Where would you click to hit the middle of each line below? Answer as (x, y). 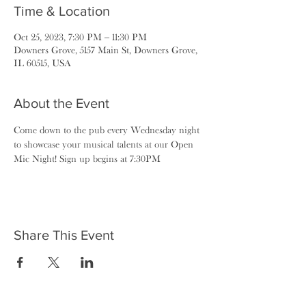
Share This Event (64, 235)
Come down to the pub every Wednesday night (108, 130)
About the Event (61, 103)
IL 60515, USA (42, 63)
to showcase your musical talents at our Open (105, 144)
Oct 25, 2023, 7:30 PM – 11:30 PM (80, 37)
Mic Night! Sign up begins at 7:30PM (87, 158)
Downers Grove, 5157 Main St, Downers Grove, (106, 50)
